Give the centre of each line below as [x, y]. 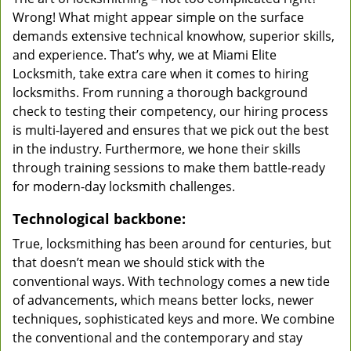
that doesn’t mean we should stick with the [139, 262]
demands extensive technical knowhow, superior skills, [174, 36]
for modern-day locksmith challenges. [124, 186]
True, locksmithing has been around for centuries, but [172, 244]
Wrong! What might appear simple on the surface [158, 17]
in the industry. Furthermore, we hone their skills [157, 149]
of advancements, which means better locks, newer [163, 300]
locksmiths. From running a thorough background [160, 92]
